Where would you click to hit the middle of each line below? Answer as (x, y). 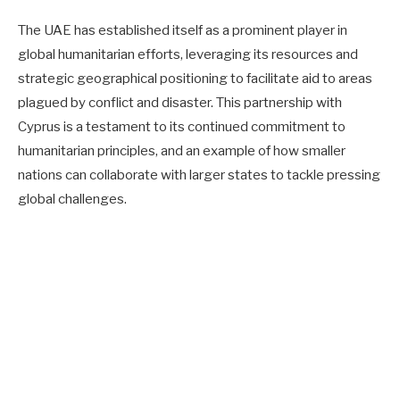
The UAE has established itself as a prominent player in (183, 30)
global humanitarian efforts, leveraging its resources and (188, 54)
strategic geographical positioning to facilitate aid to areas (195, 78)
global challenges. (72, 199)
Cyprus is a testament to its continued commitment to (182, 126)
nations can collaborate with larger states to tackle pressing (199, 175)
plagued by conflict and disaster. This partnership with (180, 102)
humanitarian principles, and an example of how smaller (182, 150)
